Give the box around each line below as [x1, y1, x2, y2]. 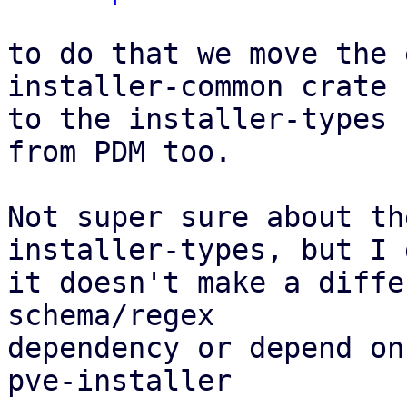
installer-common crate [7, 70, 387, 103]
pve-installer [7, 364, 232, 397]
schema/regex [7, 299, 214, 332]
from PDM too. [7, 135, 232, 168]
